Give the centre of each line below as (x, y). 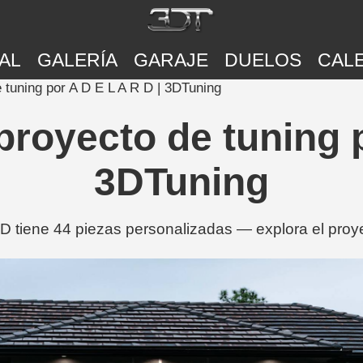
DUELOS (263, 60)
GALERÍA (77, 60)
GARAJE (171, 60)
